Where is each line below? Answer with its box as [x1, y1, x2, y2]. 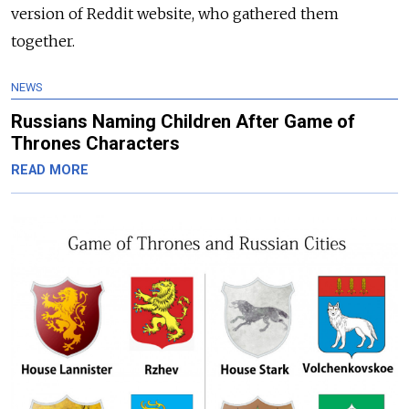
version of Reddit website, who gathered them [11, 5, 339, 24]
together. [11, 32, 79, 51]
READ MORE [11, 163, 89, 179]
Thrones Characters [11, 132, 180, 155]
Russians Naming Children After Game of [11, 110, 355, 133]
